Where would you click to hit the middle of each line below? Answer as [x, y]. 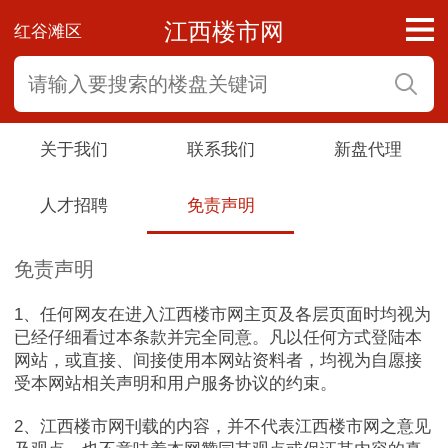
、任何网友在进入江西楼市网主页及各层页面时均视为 [227, 314]
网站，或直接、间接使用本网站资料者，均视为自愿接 [218, 360]
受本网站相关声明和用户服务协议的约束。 [175, 383]
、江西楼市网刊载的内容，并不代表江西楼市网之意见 [227, 426]
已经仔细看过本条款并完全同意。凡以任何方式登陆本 [218, 337]
